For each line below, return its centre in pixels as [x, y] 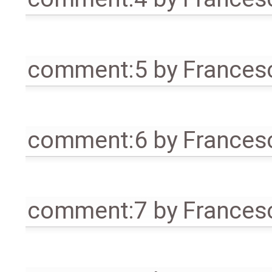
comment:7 [87, 210]
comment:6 [87, 140]
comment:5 [87, 70]
